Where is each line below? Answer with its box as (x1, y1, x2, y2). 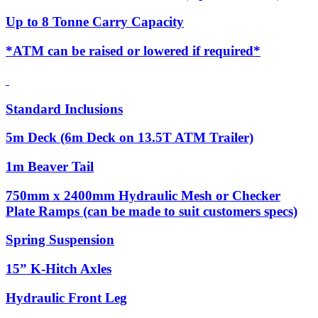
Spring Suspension (6, 232, 114, 248)
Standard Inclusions (6, 101, 123, 116)
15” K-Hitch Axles (6, 261, 111, 277)
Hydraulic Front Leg (6, 290, 127, 305)
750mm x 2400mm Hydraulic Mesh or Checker (6, 187, 280, 203)
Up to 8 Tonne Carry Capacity (6, 14, 184, 30)
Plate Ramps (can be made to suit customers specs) (6, 203, 297, 219)
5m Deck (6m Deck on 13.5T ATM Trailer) (6, 130, 253, 146)
